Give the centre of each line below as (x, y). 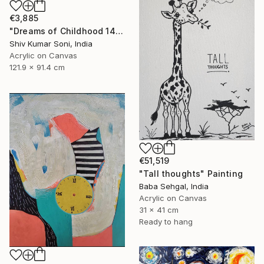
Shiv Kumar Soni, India (51, 43)
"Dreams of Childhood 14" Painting (119, 31)
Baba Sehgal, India (174, 186)
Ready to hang (166, 221)
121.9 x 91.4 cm (37, 67)
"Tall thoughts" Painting (191, 173)
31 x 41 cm (159, 209)
